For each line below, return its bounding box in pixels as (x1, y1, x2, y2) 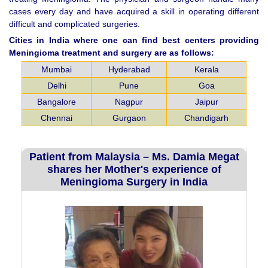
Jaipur (194, 97, 218, 107)
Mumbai (41, 65, 72, 75)
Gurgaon (112, 113, 146, 123)
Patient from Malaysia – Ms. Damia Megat (29, 151, 239, 163)
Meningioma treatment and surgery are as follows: (9, 48, 214, 58)
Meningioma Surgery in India (60, 176, 208, 188)
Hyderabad (108, 65, 150, 75)
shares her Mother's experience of (47, 163, 221, 176)
